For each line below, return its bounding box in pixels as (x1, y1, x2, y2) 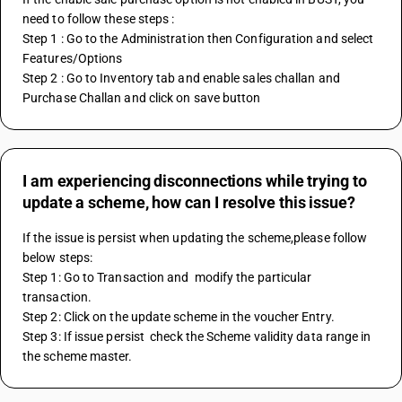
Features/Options (22, 51, 126, 66)
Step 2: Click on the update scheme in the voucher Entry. (22, 310, 337, 324)
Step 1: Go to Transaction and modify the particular (22, 270, 312, 284)
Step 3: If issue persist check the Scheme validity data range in (22, 329, 371, 344)
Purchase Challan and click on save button (22, 91, 261, 105)
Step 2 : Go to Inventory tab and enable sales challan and (22, 71, 340, 85)
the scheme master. (22, 349, 135, 363)
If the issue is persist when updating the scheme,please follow (22, 231, 368, 245)
